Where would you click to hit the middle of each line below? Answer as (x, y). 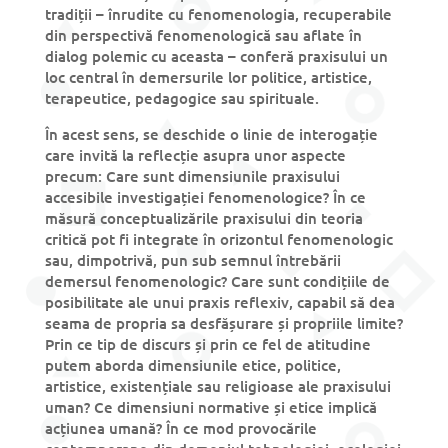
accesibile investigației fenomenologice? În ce (205, 197)
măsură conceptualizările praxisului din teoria (203, 218)
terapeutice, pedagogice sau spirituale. (181, 98)
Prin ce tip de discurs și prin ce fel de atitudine (207, 344)
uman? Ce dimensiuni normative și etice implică (210, 407)
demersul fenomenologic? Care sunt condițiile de (217, 281)
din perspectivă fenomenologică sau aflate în (203, 35)
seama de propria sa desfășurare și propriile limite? (223, 323)
